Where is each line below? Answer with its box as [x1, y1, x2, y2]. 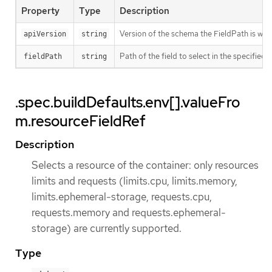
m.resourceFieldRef [15, 111, 146, 131]
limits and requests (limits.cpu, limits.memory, [32, 174, 237, 188]
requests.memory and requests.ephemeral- [32, 205, 226, 219]
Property [21, 4, 59, 17]
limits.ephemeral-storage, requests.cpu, [32, 189, 212, 203]
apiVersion [24, 29, 66, 38]
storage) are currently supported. [32, 221, 182, 235]
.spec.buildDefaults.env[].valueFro [15, 92, 240, 112]
